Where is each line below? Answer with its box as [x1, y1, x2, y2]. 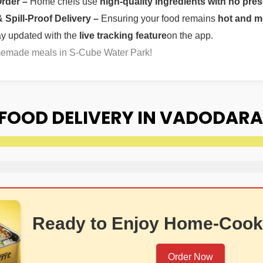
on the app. [167, 31, 213, 41]
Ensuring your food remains [101, 14, 218, 24]
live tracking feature [79, 31, 167, 41]
